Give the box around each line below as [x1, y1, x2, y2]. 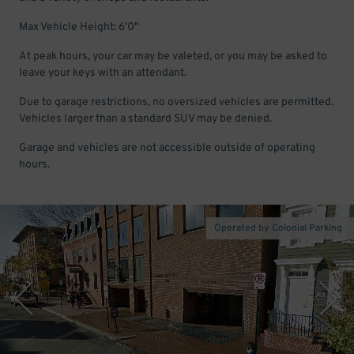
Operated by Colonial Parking [214, 222, 342, 235]
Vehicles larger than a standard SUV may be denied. [19, 112, 272, 126]
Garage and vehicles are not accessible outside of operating [19, 141, 315, 155]
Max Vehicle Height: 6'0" [19, 21, 139, 34]
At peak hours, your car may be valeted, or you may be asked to [19, 50, 327, 63]
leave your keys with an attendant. [19, 66, 186, 80]
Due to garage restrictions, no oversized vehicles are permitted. [19, 96, 333, 109]
